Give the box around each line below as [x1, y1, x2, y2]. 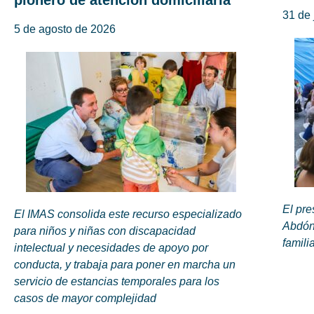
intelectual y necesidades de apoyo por [14, 242, 208, 254]
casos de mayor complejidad [14, 292, 156, 305]
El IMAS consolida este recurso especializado [14, 208, 242, 221]
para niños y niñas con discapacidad [14, 225, 196, 238]
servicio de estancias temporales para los [14, 275, 219, 288]
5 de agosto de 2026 [14, 23, 116, 36]
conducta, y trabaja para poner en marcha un [14, 259, 235, 271]
